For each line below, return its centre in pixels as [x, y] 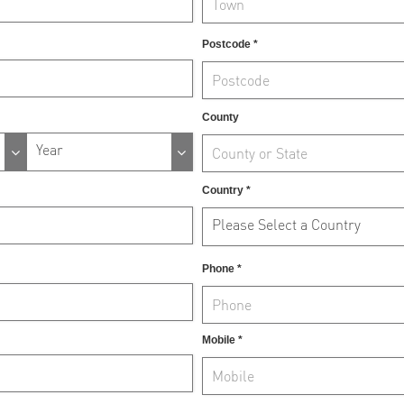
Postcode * [230, 44]
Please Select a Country [286, 224]
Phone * [222, 268]
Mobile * [222, 340]
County [220, 117]
